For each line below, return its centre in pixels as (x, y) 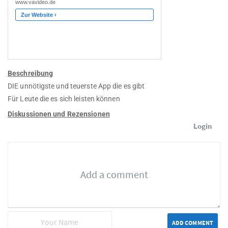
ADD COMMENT (192, 223)
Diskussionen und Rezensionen (59, 114)
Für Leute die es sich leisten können (64, 99)
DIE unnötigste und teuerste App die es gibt (76, 86)
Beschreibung (31, 74)
